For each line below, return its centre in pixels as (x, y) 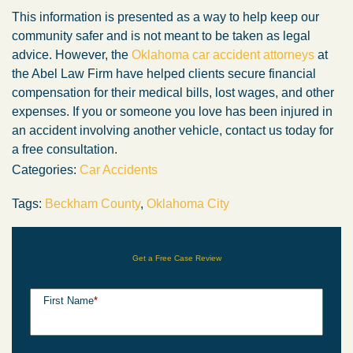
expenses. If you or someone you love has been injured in (172, 111)
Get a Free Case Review (176, 258)
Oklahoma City (188, 204)
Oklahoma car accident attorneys (223, 55)
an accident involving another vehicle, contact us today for (173, 130)
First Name (69, 301)
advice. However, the (72, 55)
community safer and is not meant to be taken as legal (161, 36)
